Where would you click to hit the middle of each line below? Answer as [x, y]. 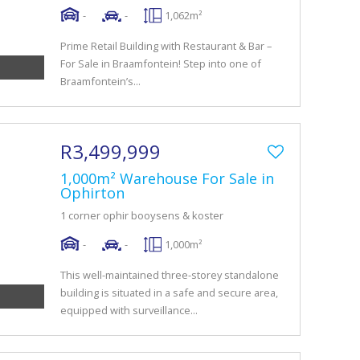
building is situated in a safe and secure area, [169, 292]
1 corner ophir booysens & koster [142, 215]
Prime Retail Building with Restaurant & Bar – [166, 46]
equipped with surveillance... [129, 310]
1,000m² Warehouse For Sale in [167, 178]
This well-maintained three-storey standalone [170, 275]
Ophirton [92, 193]
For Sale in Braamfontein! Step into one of [161, 63]
